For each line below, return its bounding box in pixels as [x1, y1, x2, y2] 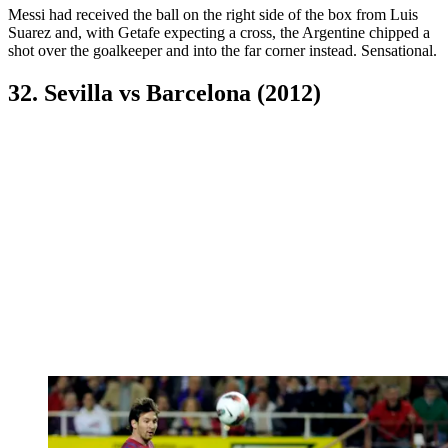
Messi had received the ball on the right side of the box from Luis [8, 5, 418, 23]
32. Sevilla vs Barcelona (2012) [8, 79, 321, 106]
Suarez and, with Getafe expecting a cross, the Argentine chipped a [8, 23, 430, 41]
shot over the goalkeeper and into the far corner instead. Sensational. [8, 41, 437, 59]
